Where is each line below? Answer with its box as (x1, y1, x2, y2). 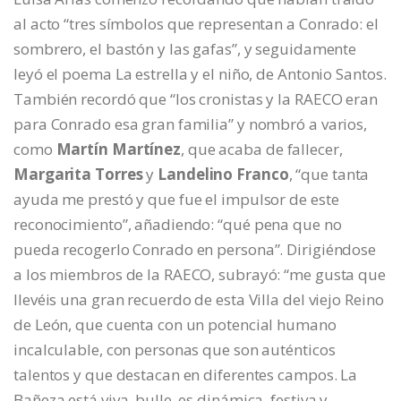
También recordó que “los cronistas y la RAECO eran (13, 89, 378, 110)
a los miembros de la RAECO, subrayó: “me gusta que (13, 264, 386, 286)
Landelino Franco (158, 164, 289, 185)
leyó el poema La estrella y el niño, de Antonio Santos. (13, 64, 387, 85)
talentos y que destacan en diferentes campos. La (13, 364, 358, 386)
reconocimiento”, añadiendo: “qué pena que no (13, 214, 342, 235)
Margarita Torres (13, 164, 143, 185)
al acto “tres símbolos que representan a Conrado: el (13, 13, 379, 35)
